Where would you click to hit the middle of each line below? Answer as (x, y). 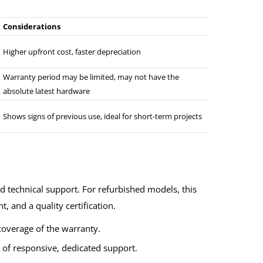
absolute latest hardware (46, 91)
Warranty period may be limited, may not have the (91, 77)
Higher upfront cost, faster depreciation (72, 52)
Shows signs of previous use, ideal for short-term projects (102, 117)
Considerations (32, 27)
